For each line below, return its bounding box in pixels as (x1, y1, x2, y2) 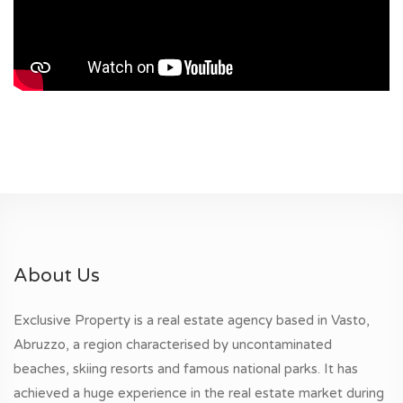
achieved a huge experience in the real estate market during (13, 384, 384, 401)
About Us (13, 264, 100, 287)
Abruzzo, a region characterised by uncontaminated (13, 336, 332, 353)
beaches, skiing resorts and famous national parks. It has (13, 360, 358, 377)
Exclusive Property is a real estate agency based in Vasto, (13, 311, 370, 328)
